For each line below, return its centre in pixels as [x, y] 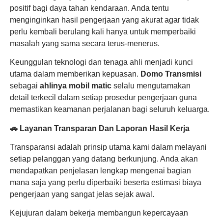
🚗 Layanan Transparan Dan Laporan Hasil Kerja [100, 128]
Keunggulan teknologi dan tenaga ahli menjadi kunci [101, 62]
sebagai [25, 86]
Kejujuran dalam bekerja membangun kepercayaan [99, 213]
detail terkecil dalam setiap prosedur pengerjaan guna [103, 98]
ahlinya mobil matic [76, 86]
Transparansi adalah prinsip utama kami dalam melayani [108, 147]
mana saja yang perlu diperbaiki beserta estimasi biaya [106, 182]
